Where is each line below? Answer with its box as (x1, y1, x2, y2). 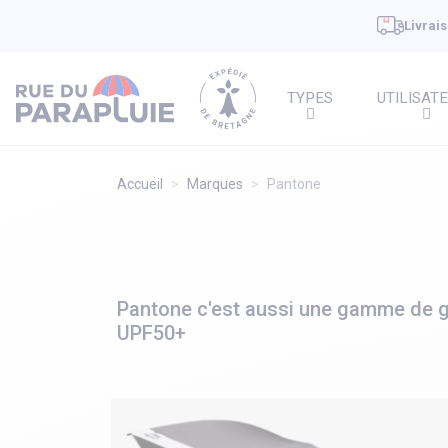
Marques (187, 176, 243, 192)
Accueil (117, 176, 163, 192)
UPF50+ (117, 321, 186, 345)
